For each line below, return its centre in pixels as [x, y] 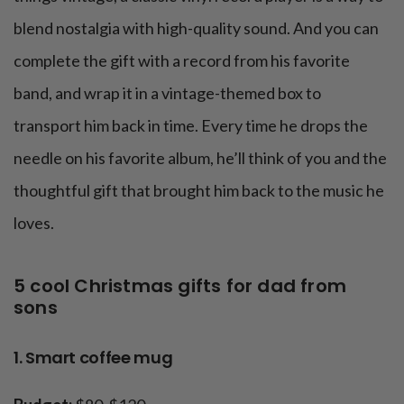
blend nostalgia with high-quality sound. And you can [196, 28]
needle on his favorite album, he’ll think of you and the [200, 158]
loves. [34, 223]
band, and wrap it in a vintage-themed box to [167, 93]
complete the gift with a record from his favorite [182, 61]
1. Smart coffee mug [93, 358]
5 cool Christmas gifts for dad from [180, 286]
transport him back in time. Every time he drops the [191, 126]
